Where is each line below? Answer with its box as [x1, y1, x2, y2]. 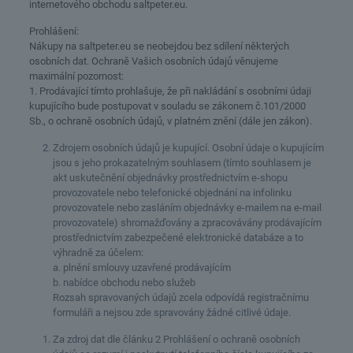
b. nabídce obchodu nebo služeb [52, 277, 195, 288]
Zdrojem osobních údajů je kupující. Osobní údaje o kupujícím [52, 142, 324, 154]
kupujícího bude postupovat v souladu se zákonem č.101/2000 [28, 100, 306, 112]
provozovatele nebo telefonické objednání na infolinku [52, 187, 292, 199]
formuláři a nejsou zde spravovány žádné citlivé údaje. [52, 307, 291, 318]
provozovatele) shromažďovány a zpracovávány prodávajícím [52, 217, 321, 229]
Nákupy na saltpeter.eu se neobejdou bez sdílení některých [28, 40, 289, 52]
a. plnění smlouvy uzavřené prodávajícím [52, 262, 231, 273]
